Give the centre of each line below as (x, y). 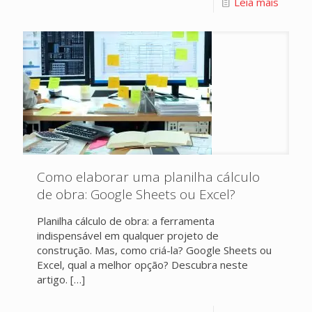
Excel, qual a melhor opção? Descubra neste (142, 265)
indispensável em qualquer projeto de (128, 235)
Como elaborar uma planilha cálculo (148, 177)
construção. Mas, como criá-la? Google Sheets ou (154, 250)
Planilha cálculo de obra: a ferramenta (126, 221)
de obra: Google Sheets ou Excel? (136, 194)
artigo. (52, 279)
